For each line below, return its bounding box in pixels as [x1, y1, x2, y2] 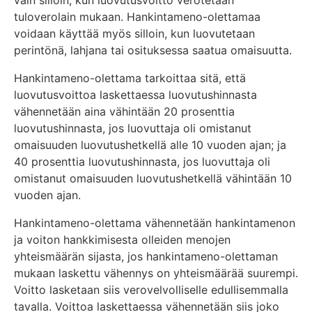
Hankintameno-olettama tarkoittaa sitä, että [14, 71, 246, 86]
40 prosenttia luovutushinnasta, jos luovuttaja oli [14, 155, 270, 169]
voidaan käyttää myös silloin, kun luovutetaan [14, 26, 255, 41]
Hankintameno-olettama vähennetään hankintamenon [14, 216, 295, 231]
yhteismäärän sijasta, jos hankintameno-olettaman [14, 249, 278, 264]
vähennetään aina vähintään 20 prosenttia [14, 104, 235, 119]
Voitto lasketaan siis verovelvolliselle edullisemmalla [14, 283, 288, 297]
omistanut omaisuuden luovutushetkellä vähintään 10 [14, 171, 292, 186]
